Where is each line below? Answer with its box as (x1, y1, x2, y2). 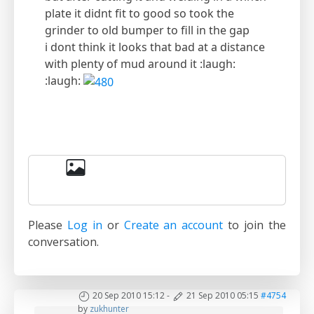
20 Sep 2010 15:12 (93, 289, 165, 302)
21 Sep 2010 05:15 (186, 289, 259, 302)
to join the (223, 217, 287, 233)
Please (28, 217, 67, 233)
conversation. (28, 234, 99, 250)
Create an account (123, 217, 224, 233)
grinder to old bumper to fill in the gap (45, 22, 250, 39)
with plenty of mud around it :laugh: (45, 56, 235, 72)
